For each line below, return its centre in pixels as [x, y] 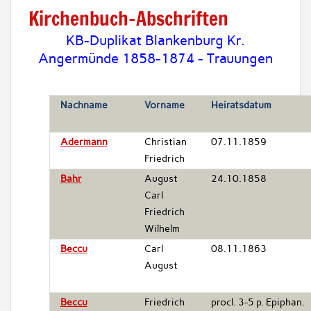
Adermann [84, 142]
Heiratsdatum [241, 105]
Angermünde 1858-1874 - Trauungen [155, 58]
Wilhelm [162, 228]
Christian [165, 142]
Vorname [164, 105]
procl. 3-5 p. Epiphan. [258, 302]
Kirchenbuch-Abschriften [128, 18]
